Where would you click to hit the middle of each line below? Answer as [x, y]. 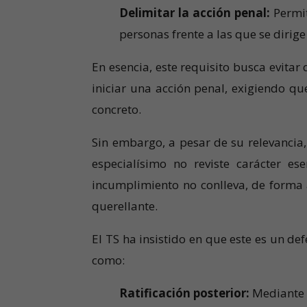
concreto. [117, 110]
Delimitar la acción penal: [195, 13]
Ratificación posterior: [185, 293]
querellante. [125, 206]
